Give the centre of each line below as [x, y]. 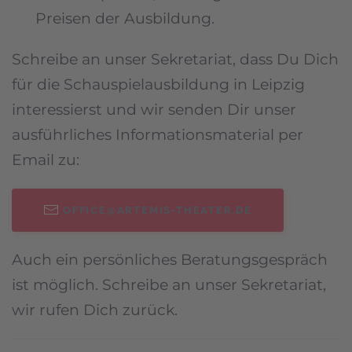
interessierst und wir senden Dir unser [154, 109]
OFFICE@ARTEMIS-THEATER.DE [158, 210]
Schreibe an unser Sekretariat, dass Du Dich [175, 59]
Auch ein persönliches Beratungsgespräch [170, 259]
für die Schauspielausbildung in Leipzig [158, 84]
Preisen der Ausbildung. [125, 18]
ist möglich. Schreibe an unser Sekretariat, [169, 284]
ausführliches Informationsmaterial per [158, 134]
